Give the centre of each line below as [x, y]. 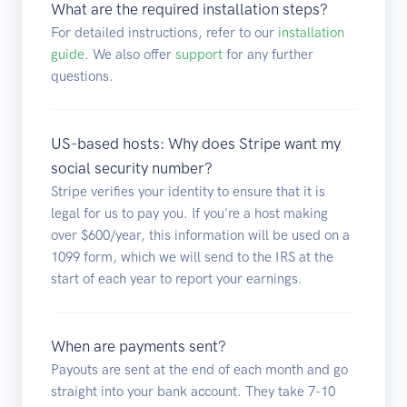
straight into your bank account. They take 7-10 [193, 391]
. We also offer [130, 54]
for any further [268, 54]
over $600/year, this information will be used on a [200, 235]
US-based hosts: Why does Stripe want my [196, 143]
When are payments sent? [139, 346]
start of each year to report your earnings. [177, 278]
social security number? [132, 168]
